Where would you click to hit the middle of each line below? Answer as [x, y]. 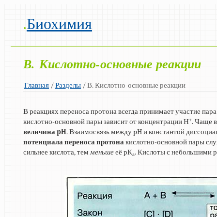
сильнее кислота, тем [57, 152]
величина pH [45, 132]
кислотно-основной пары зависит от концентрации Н [106, 122]
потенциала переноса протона [74, 142]
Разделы [68, 85]
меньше [102, 152]
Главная [37, 85]
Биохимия [59, 24]
